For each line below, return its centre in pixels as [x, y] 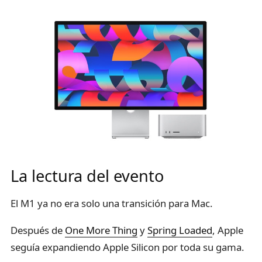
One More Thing [101, 230]
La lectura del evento [87, 176]
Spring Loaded [180, 230]
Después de [38, 230]
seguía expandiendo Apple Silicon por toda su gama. [127, 247]
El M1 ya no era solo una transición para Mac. [112, 204]
